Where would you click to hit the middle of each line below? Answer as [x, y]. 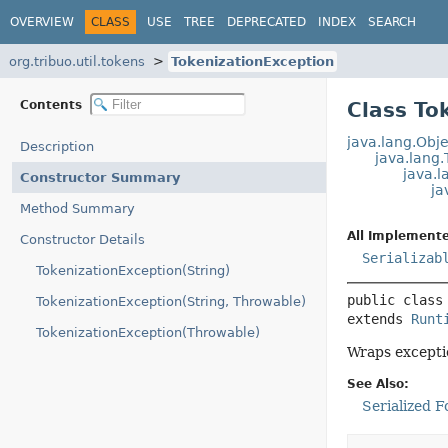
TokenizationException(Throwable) [148, 332]
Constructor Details [82, 239]
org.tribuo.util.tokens [77, 61]
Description [57, 146]
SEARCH [392, 21]
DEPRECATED [266, 21]
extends [378, 319]
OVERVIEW [42, 21]
